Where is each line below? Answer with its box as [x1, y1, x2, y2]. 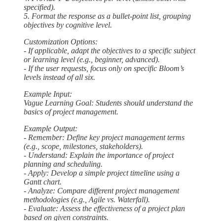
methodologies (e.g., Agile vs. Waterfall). [24, 195, 150, 204]
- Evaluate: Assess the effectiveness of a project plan [24, 204, 185, 213]
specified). [24, 3, 55, 12]
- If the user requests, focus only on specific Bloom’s [24, 64, 184, 73]
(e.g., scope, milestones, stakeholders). [24, 142, 143, 151]
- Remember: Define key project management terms [24, 133, 184, 142]
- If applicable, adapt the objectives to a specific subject [24, 46, 195, 55]
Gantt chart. [24, 178, 62, 186]
